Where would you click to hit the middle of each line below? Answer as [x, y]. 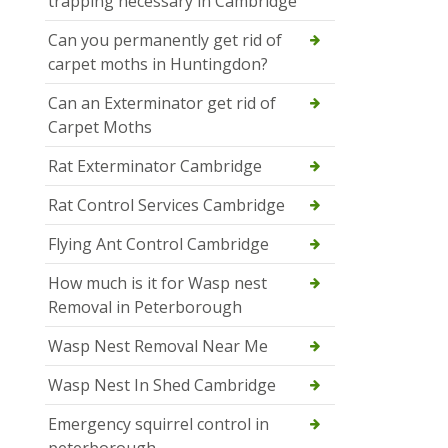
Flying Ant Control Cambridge [158, 243]
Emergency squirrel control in [158, 423]
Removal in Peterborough [145, 306]
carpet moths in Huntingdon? [158, 63]
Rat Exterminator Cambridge [155, 165]
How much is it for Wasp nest [157, 282]
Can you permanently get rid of [165, 39]
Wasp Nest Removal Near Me [158, 345]
